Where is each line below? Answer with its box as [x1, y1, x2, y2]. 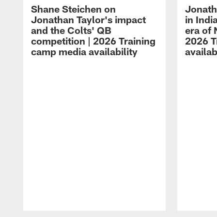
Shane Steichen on [31, 3, 116, 15]
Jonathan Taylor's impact [31, 14, 146, 26]
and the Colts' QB [31, 24, 111, 36]
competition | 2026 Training [31, 35, 155, 47]
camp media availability [31, 46, 138, 58]
